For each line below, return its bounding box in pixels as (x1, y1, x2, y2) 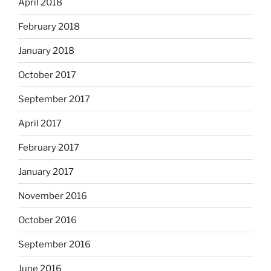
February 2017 (18, 142, 79, 153)
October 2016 (18, 214, 77, 226)
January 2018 (18, 45, 74, 56)
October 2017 (18, 69, 76, 80)
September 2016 (18, 238, 91, 250)
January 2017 (18, 166, 74, 177)
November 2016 (18, 190, 87, 201)
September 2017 (18, 93, 90, 105)
